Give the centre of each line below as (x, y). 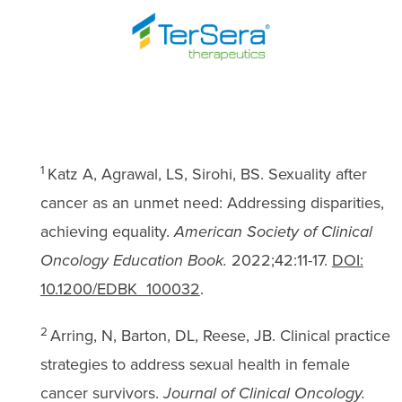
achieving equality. (107, 231)
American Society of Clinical (273, 231)
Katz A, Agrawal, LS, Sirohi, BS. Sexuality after (207, 174)
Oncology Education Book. (133, 260)
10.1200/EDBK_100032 (120, 288)
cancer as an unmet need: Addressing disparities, (212, 202)
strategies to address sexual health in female (195, 364)
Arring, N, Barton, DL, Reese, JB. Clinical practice (220, 335)
